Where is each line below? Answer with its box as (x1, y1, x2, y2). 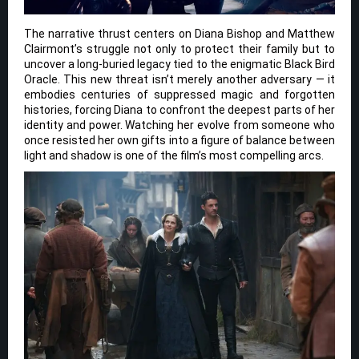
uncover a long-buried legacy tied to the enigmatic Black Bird (24, 58, 335, 71)
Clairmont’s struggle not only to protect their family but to (24, 42, 335, 56)
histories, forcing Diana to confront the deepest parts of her (24, 103, 335, 117)
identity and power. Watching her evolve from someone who (24, 119, 335, 132)
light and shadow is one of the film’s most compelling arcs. (24, 149, 324, 163)
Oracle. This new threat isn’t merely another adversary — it (24, 73, 335, 87)
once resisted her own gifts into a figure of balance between (24, 134, 335, 147)
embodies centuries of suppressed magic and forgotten (24, 88, 335, 102)
